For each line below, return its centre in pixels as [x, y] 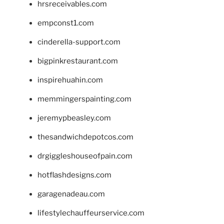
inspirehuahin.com [70, 80]
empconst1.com [66, 23]
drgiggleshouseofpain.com [85, 156]
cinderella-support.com [79, 42]
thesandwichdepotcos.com [85, 137]
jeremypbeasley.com [74, 118]
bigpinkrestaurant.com [78, 61]
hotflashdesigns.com [74, 175]
